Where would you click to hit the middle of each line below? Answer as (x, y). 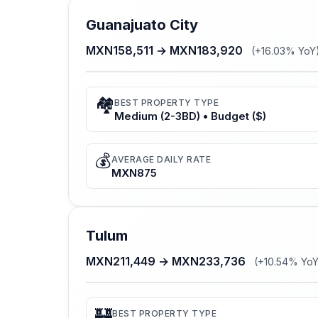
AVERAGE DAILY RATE (161, 160)
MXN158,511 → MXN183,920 (166, 51)
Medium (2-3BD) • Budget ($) (190, 116)
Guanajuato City (142, 25)
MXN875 (134, 173)
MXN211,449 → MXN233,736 (167, 262)
